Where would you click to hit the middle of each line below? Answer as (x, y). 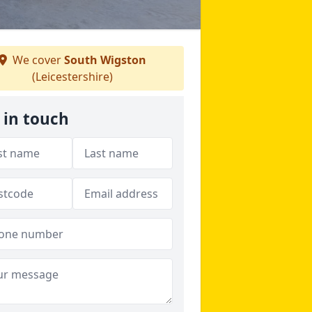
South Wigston (105, 60)
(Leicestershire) (72, 77)
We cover (37, 60)
